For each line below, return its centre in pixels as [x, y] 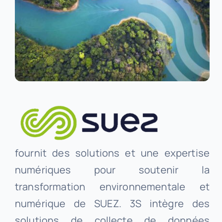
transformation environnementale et [112, 187]
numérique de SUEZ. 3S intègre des [112, 204]
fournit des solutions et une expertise [112, 153]
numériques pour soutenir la [112, 170]
